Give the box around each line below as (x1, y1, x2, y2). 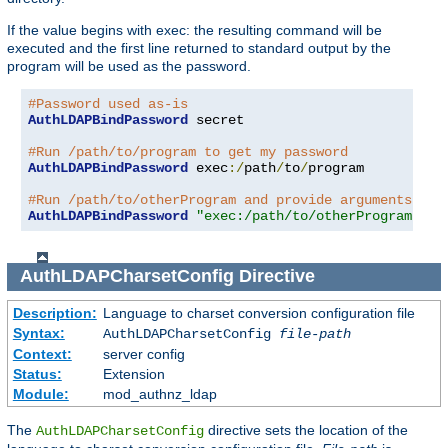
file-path (278, 326, 351, 343)
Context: (12, 346, 72, 363)
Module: (12, 386, 69, 403)
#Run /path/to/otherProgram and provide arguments (28, 191, 412, 208)
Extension (102, 366, 165, 383)
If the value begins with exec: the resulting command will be (7, 21, 382, 38)
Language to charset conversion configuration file (102, 305, 415, 322)
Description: (12, 305, 97, 322)
